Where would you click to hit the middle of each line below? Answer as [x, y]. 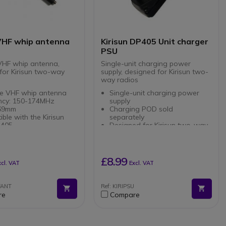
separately [128, 117]
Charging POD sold [142, 109]
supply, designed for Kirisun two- [154, 72]
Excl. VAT [141, 163]
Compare [125, 195]
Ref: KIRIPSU [117, 186]
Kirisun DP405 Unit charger [154, 42]
